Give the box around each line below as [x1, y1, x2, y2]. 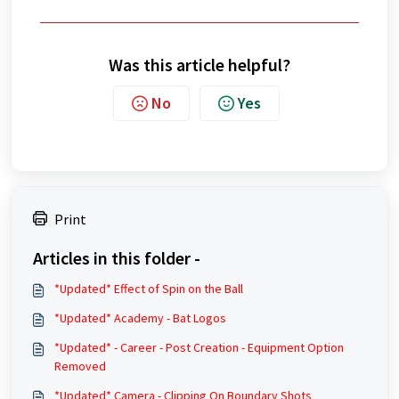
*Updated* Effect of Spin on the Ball [54, 281, 243, 297]
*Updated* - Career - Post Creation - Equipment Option [54, 339, 344, 355]
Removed [54, 358, 106, 374]
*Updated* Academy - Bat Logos [54, 310, 226, 326]
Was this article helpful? [109, 53, 290, 76]
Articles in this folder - [33, 247, 200, 269]
